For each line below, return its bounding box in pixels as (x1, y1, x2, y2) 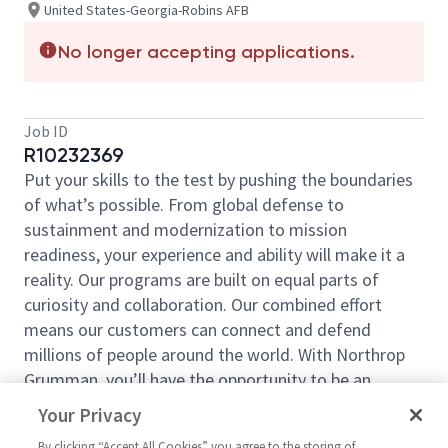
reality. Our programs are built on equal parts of (24, 268, 379, 291)
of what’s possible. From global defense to (24, 193, 344, 216)
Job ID (24, 121, 68, 141)
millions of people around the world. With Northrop (24, 343, 405, 366)
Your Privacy (38, 403, 143, 427)
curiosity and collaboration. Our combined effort (24, 293, 382, 316)
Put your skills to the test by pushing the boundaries (24, 168, 413, 191)
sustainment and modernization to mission (24, 218, 347, 241)
